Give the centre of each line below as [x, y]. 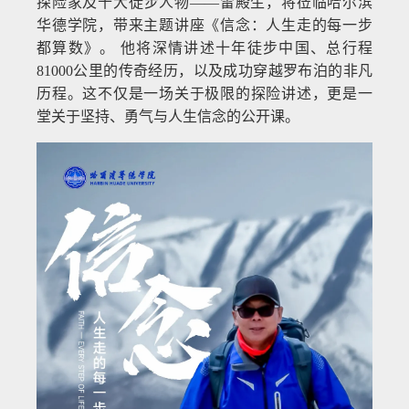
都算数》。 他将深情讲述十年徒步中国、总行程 [204, 47]
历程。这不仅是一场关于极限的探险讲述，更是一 [204, 93]
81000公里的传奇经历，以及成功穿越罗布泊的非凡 [204, 70]
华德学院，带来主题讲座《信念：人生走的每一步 [204, 25]
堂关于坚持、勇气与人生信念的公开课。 [168, 116]
